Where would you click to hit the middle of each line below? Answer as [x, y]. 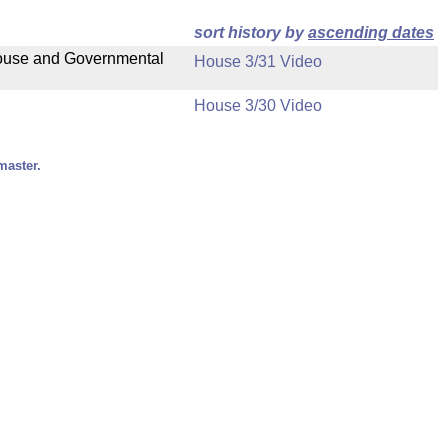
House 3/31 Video [258, 61]
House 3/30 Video [258, 105]
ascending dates [371, 32]
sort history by [251, 32]
